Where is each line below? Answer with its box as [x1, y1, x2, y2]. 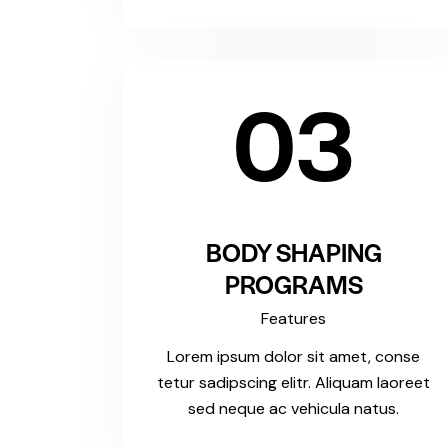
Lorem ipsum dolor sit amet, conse [167, 346, 421, 368]
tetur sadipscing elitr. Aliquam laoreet [157, 372, 431, 394]
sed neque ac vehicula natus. [188, 398, 400, 420]
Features [261, 308, 327, 330]
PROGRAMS [224, 266, 363, 302]
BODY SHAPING [205, 234, 382, 270]
